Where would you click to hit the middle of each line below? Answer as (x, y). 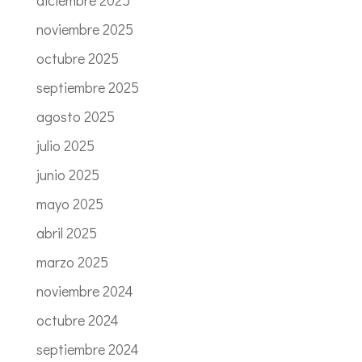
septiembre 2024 (87, 349)
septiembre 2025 (87, 88)
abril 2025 (66, 233)
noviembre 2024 (84, 291)
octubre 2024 (77, 320)
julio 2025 (65, 146)
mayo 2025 (69, 204)
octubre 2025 (77, 59)
